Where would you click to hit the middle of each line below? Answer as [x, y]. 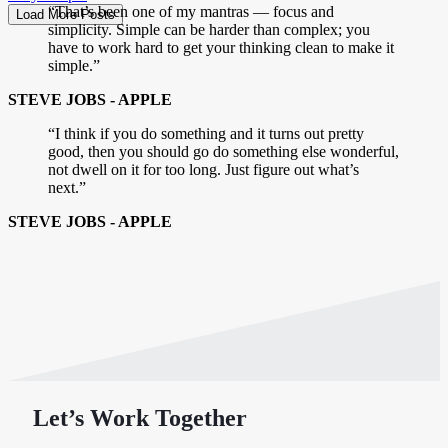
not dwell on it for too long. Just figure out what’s [203, 169]
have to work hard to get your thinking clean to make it [221, 47]
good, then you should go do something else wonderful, [223, 151]
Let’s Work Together [140, 417]
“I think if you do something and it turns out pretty [206, 133]
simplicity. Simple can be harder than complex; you [209, 29]
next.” [67, 187]
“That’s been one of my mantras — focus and [191, 11]
